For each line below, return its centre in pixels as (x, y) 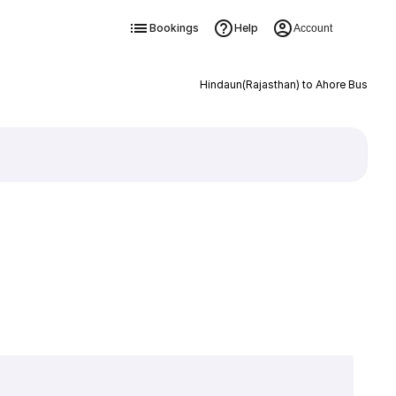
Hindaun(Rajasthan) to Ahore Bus (283, 84)
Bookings (174, 28)
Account (312, 28)
